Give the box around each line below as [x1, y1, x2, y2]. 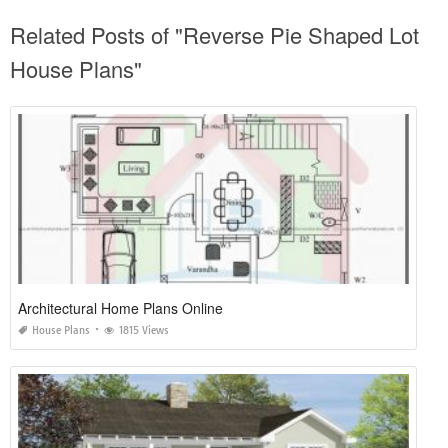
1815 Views [119, 324, 169, 338]
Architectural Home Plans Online [18, 298, 223, 319]
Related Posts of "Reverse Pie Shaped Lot [10, 19, 419, 51]
